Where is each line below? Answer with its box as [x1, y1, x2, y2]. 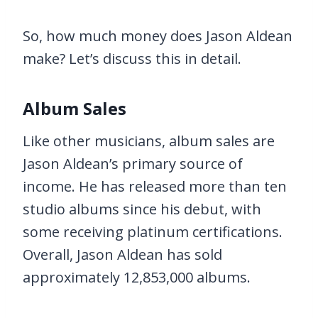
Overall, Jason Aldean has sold [23, 245, 222, 264]
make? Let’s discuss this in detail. [23, 49, 245, 68]
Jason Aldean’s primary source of [23, 154, 243, 173]
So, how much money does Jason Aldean [23, 26, 292, 45]
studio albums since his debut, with [23, 199, 261, 219]
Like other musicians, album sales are [23, 131, 275, 150]
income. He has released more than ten [23, 177, 287, 196]
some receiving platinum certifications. [23, 222, 283, 241]
